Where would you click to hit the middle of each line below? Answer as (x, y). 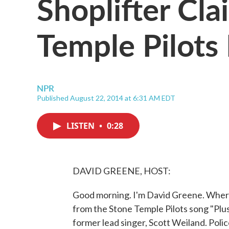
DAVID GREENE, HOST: (122, 171)
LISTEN (82, 126)
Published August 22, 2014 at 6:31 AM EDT (106, 98)
